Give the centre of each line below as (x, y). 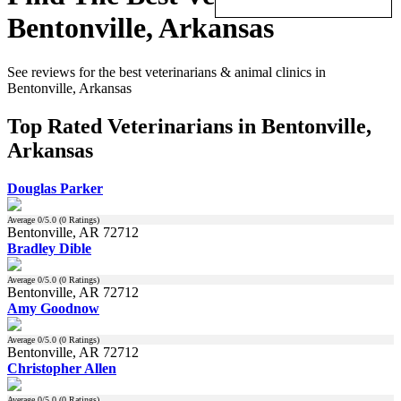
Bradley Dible (49, 248)
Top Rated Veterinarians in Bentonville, (189, 126)
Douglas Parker (55, 188)
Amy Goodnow (53, 308)
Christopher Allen (62, 368)
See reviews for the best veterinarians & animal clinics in (166, 72)
